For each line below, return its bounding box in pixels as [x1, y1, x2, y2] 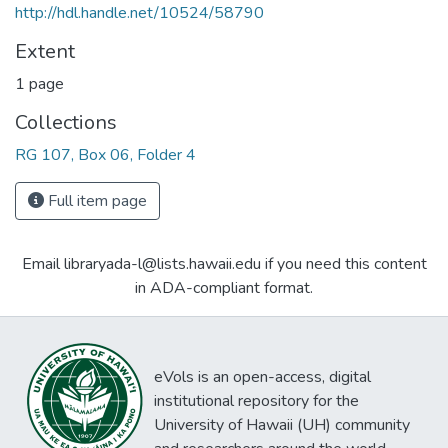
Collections [15, 108, 117, 136]
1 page [15, 72, 64, 95]
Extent [15, 37, 75, 65]
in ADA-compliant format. [135, 276, 313, 299]
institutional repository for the [154, 390, 359, 412]
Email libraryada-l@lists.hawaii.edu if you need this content [21, 252, 427, 275]
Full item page [44, 189, 147, 212]
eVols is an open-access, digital [154, 366, 371, 388]
